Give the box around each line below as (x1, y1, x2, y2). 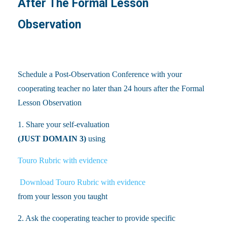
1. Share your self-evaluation (18, 120, 109, 129)
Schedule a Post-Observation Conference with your (18, 69, 182, 79)
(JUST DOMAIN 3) (18, 134, 86, 143)
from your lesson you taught (18, 192, 107, 201)
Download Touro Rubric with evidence (18, 177, 145, 186)
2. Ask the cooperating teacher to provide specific (18, 213, 175, 222)
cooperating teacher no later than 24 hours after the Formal (18, 84, 204, 93)
